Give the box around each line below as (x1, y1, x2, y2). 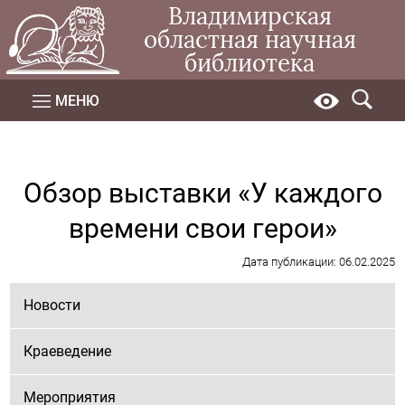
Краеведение (24, 343, 112, 360)
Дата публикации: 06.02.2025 (241, 255, 395, 268)
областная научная (143, 25, 356, 54)
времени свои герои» (68, 212, 337, 244)
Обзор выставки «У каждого (23, 177, 382, 209)
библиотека (184, 49, 316, 78)
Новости (24, 297, 81, 314)
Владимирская (167, 2, 332, 31)
